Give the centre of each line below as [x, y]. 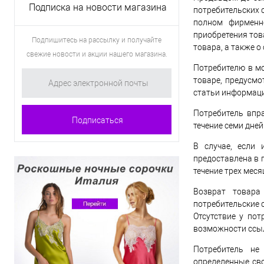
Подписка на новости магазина [98, 7]
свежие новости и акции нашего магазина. [97, 54]
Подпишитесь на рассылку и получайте [97, 40]
